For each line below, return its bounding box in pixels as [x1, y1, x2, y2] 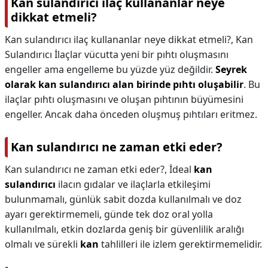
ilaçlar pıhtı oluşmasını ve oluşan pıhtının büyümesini [5, 93, 243, 106]
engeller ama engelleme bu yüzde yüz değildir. [5, 63, 215, 76]
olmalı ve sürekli [5, 237, 80, 251]
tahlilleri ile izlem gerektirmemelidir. [99, 237, 262, 251]
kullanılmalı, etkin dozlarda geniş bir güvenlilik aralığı [5, 223, 244, 236]
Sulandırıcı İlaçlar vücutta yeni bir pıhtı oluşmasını [5, 48, 229, 61]
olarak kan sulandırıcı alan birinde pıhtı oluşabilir [5, 78, 243, 91]
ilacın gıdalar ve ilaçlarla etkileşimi [56, 178, 211, 191]
